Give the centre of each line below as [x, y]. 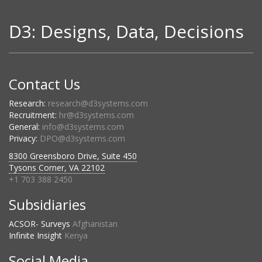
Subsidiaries [47, 204]
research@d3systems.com [98, 103]
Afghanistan [95, 224]
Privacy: [24, 138]
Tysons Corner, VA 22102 [57, 168]
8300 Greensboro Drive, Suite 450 [73, 156]
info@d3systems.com [83, 127]
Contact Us [44, 84]
